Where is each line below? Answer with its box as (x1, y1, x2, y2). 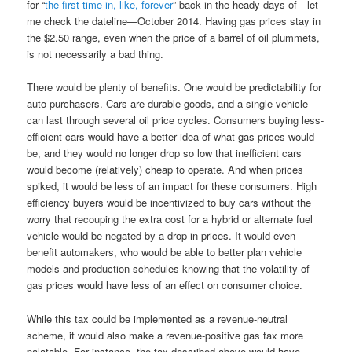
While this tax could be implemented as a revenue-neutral (27, 310, 288, 326)
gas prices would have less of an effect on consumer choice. (27, 277, 303, 293)
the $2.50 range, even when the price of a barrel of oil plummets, (27, 30, 321, 46)
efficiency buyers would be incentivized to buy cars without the (27, 195, 312, 211)
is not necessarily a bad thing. (27, 46, 164, 62)
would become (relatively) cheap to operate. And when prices (27, 162, 304, 178)
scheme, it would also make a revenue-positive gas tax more (27, 327, 304, 343)
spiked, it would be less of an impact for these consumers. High (27, 178, 317, 194)
